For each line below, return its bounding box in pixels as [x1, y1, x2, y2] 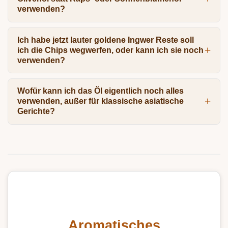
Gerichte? [17, 107, 55, 116]
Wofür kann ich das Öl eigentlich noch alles [17, 87, 184, 96]
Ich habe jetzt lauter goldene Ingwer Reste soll [17, 35, 194, 44]
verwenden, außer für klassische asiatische [17, 97, 184, 106]
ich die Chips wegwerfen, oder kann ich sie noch [17, 45, 204, 54]
